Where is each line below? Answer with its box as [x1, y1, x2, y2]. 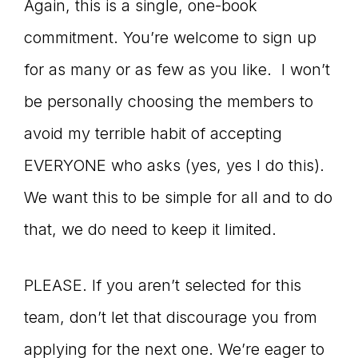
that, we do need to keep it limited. [24, 220, 276, 240]
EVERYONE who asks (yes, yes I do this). [24, 156, 329, 176]
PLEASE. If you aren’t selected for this [24, 276, 301, 296]
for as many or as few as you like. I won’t [24, 60, 330, 80]
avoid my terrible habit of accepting [24, 124, 282, 144]
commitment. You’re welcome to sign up [24, 28, 316, 48]
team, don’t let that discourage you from [24, 308, 317, 328]
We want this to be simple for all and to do [24, 188, 332, 208]
